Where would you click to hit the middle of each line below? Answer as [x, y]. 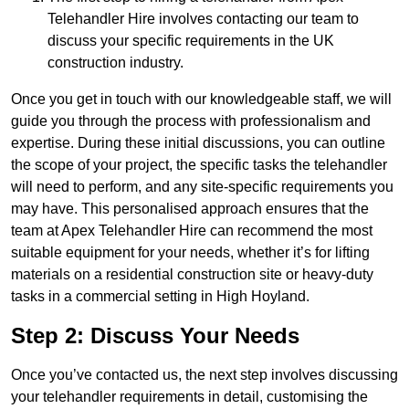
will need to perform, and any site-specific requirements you [202, 187]
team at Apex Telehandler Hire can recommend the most [192, 231]
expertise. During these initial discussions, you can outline [198, 143]
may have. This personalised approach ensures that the [190, 209]
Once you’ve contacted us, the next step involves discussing [204, 375]
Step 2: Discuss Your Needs [155, 336]
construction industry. [115, 63]
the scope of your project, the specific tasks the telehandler [199, 165]
